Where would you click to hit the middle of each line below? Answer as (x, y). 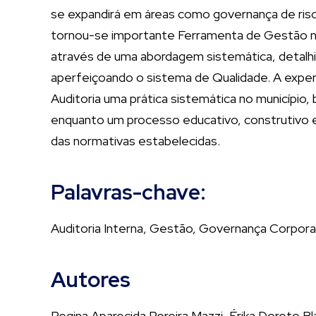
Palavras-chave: (128, 192)
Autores (91, 279)
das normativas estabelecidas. (135, 141)
